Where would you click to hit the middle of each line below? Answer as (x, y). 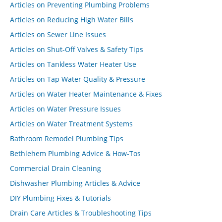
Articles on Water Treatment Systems (71, 124)
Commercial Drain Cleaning (55, 168)
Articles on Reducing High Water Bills (72, 20)
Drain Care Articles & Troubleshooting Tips (81, 213)
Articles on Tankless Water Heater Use (73, 64)
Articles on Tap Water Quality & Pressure (78, 79)
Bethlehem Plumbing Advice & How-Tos (75, 153)
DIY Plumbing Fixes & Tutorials (60, 198)
